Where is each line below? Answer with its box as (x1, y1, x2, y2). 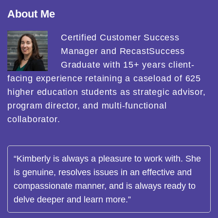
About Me (7, 7, 55, 20)
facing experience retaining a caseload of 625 (7, 73, 201, 83)
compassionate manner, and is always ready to (14, 181, 196, 191)
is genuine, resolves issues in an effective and (14, 167, 192, 177)
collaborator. (7, 114, 60, 124)
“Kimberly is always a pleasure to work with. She (14, 153, 201, 163)
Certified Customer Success (61, 32, 180, 42)
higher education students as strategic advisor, (7, 87, 206, 97)
